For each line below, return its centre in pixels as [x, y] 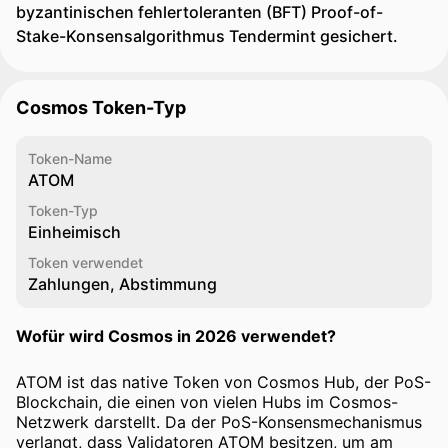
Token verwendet [85, 262]
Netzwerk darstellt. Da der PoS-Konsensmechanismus [219, 422]
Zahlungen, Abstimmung [122, 284]
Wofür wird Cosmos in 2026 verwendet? [176, 336]
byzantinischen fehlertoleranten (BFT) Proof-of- [199, 12]
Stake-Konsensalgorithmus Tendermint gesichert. [207, 36]
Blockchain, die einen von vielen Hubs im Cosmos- [207, 402]
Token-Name [70, 158]
